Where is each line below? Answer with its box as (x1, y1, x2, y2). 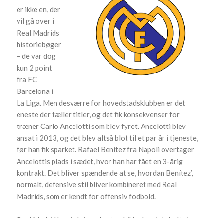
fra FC (17, 74, 37, 84)
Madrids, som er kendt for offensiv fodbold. (17, 191, 156, 200)
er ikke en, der (17, 4, 61, 14)
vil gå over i (17, 16, 54, 25)
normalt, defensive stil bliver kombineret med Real (17, 180, 177, 189)
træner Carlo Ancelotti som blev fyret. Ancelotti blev (17, 121, 186, 130)
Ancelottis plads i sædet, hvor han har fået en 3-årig (17, 156, 183, 165)
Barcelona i (17, 86, 54, 95)
